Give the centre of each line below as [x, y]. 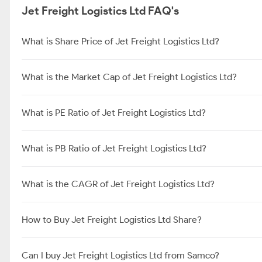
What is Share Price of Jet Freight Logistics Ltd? [120, 41]
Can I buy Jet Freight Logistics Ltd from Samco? [120, 255]
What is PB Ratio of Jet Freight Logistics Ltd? [114, 148]
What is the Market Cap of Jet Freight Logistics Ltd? [129, 77]
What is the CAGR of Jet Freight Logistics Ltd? [118, 184]
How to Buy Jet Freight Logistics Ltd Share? [112, 220]
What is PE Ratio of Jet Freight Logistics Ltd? [114, 113]
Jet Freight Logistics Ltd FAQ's [100, 11]
